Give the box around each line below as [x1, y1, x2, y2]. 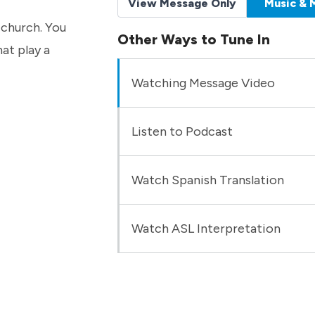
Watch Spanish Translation [131, 172, 284, 188]
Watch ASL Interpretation [131, 220, 281, 236]
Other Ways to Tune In [117, 31, 270, 49]
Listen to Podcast [131, 123, 233, 139]
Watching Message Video [131, 75, 275, 91]
